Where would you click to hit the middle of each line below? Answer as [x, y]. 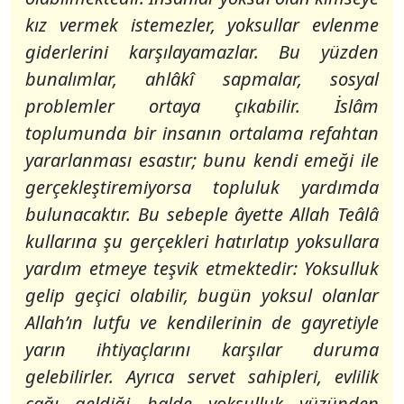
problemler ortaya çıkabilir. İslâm [202, 106]
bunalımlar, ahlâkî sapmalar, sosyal [202, 79]
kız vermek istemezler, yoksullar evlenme [202, 25]
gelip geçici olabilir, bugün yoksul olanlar [202, 295]
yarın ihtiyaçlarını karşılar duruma [202, 349]
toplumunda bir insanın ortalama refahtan [202, 133]
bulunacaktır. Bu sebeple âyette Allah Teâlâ [202, 214]
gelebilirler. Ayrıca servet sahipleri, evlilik [202, 376]
